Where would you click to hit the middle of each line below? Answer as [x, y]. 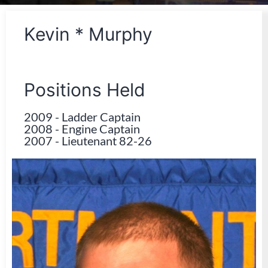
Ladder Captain [101, 117]
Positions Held [85, 90]
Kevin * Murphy [88, 34]
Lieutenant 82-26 [107, 141]
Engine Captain [101, 129]
